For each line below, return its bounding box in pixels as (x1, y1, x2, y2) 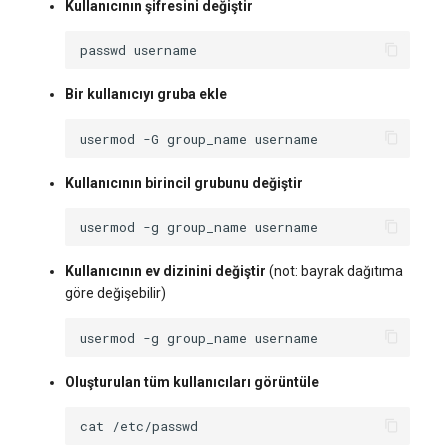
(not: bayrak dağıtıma (265, 263, 403, 280)
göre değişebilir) (64, 285, 166, 302)
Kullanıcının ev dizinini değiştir (64, 263, 266, 280)
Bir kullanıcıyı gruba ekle (64, 86, 227, 103)
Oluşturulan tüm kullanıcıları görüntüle (64, 373, 319, 390)
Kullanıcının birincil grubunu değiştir (64, 174, 303, 191)
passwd (80, 41, 127, 60)
